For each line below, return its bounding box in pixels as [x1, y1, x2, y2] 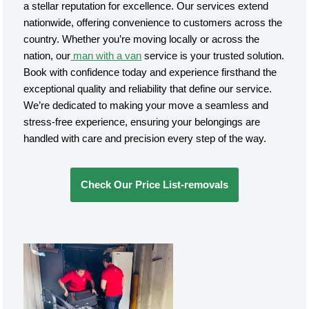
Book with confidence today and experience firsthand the [23, 66, 277, 78]
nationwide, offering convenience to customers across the [23, 17, 283, 28]
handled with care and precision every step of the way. [23, 132, 267, 144]
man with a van [70, 50, 142, 61]
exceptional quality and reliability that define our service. [23, 83, 272, 94]
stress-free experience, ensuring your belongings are [23, 116, 261, 128]
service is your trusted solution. [141, 50, 285, 61]
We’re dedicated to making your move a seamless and [23, 99, 269, 111]
